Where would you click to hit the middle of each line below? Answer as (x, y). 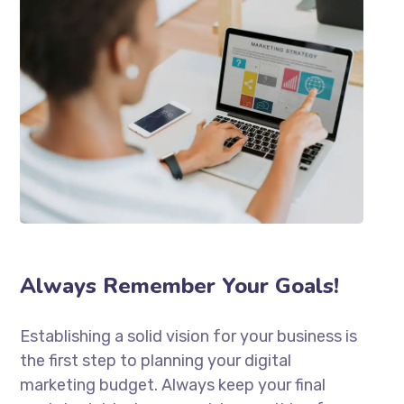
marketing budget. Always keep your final (173, 385)
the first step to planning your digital (156, 360)
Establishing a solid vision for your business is (189, 336)
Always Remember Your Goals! (180, 285)
